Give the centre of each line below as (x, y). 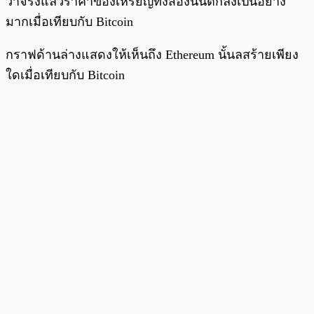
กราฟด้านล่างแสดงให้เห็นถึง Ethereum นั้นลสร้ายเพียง (152, 55)
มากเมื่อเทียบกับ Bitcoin (69, 22)
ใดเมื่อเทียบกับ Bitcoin (65, 75)
